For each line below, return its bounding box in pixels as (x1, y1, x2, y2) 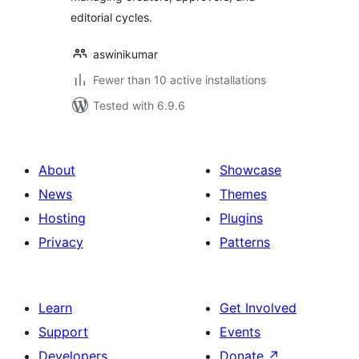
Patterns (220, 234, 270, 250)
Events (220, 324, 260, 340)
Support (38, 324, 88, 340)
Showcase (220, 162, 281, 178)
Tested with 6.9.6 (93, 99, 185, 112)
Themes (220, 186, 267, 202)
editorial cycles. (71, 10, 152, 24)
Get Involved (220, 300, 296, 316)
